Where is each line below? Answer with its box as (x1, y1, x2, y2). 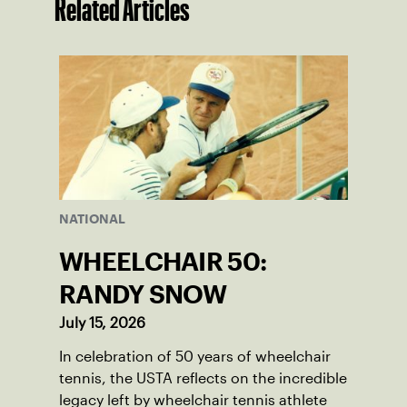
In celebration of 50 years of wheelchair (59, 349, 331, 365)
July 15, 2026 (59, 315, 145, 332)
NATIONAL (59, 214, 125, 224)
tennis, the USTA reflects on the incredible (59, 371, 347, 387)
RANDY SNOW (59, 285, 227, 304)
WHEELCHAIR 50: (59, 253, 267, 272)
